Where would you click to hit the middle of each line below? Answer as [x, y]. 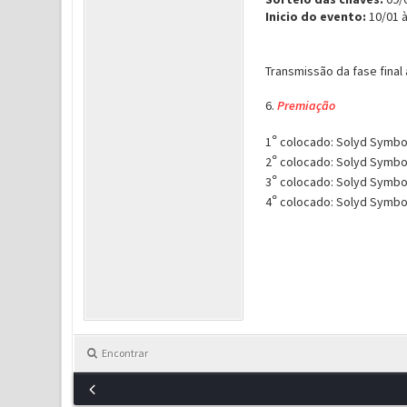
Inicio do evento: [317, 16]
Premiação [306, 105]
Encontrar [124, 353]
